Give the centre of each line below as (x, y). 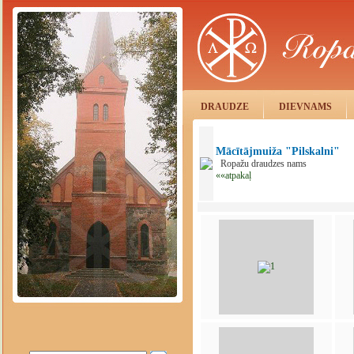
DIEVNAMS (305, 107)
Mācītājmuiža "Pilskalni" (278, 151)
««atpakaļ (233, 175)
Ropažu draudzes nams (261, 164)
